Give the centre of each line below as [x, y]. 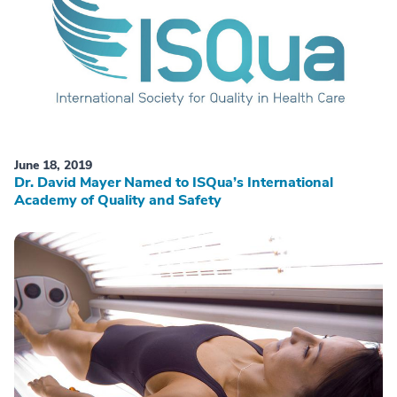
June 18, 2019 [53, 166]
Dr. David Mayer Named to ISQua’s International [174, 183]
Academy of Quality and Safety [118, 201]
